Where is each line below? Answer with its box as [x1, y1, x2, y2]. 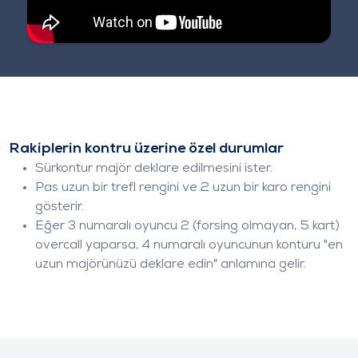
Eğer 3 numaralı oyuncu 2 [35, 219, 189, 233]
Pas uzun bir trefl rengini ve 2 [35, 181, 209, 194]
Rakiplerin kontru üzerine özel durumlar [10, 141, 284, 157]
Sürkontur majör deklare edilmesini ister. [35, 161, 272, 175]
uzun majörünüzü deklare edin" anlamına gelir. [35, 257, 306, 271]
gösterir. [35, 200, 84, 213]
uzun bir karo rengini [209, 181, 331, 194]
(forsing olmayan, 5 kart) [189, 219, 340, 233]
